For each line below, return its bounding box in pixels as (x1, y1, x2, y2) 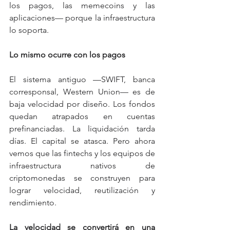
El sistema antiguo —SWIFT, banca (9, 74, 155, 84)
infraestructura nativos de (9, 160, 155, 170)
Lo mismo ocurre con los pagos (9, 49, 125, 60)
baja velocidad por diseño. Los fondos (9, 99, 155, 109)
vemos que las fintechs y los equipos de (9, 148, 155, 158)
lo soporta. (9, 25, 49, 35)
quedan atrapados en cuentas (9, 111, 155, 121)
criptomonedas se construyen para (9, 172, 155, 183)
